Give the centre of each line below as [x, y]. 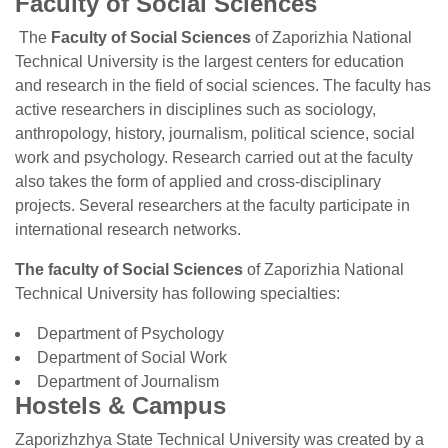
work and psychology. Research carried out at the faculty [214, 157]
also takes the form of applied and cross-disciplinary [198, 181]
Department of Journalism [128, 381]
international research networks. [128, 229]
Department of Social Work [132, 357]
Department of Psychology [130, 333]
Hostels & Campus [120, 405]
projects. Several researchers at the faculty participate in [212, 205]
